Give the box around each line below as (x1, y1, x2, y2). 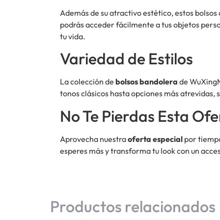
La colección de (60, 77, 115, 87)
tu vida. (60, 31, 85, 41)
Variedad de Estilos (60, 49, 193, 69)
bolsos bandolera (115, 77, 178, 87)
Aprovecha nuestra (60, 134, 128, 144)
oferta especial (128, 134, 183, 144)
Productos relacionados (50, 196, 216, 216)
